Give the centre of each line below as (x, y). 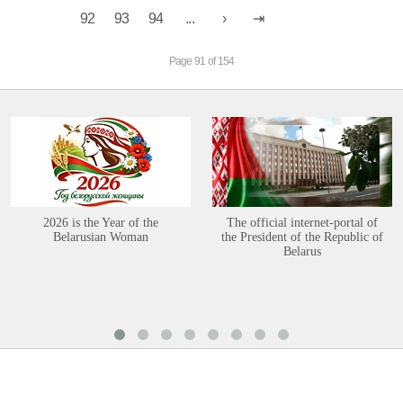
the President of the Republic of (302, 237)
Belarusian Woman (101, 237)
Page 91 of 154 (201, 61)
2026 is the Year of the (101, 223)
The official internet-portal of (302, 223)
